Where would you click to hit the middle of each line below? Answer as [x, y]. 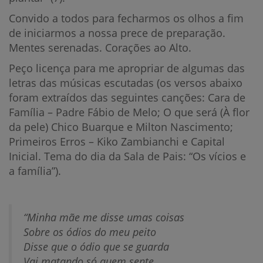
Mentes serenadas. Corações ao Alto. [100, 48]
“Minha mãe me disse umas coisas [104, 217]
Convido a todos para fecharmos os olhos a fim [126, 18]
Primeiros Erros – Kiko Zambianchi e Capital [117, 141]
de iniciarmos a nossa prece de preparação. [117, 33]
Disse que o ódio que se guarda [96, 247]
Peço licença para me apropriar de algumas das [127, 68]
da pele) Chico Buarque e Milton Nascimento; [121, 127]
